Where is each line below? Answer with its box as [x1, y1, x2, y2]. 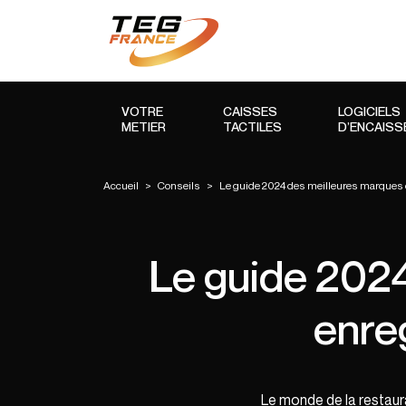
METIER [121, 119, 166, 134]
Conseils [158, 179, 200, 192]
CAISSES [222, 103, 277, 119]
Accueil [103, 179, 139, 192]
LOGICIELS [338, 103, 401, 119]
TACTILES [222, 119, 282, 134]
